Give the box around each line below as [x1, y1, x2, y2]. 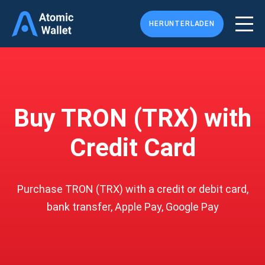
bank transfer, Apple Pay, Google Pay [46, 201, 219, 213]
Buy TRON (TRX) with [14, 104, 251, 132]
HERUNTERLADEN [149, 20, 215, 28]
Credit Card [69, 133, 196, 162]
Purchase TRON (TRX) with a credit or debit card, [17, 183, 248, 195]
